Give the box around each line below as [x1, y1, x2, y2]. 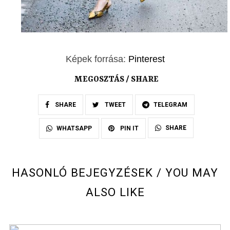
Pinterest [128, 53, 165, 64]
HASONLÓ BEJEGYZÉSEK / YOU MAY [12, 166, 218, 180]
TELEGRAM [154, 101, 187, 109]
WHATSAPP [56, 125, 92, 132]
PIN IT [119, 125, 139, 132]
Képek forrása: [65, 53, 128, 64]
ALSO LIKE [85, 186, 145, 199]
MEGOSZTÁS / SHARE [74, 75, 159, 85]
